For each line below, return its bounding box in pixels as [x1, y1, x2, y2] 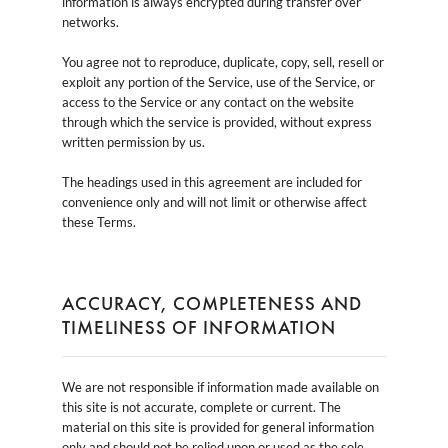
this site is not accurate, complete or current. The [61, 398, 341, 415]
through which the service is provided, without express [61, 113, 372, 130]
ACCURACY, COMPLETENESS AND [61, 290, 362, 316]
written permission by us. [61, 133, 205, 150]
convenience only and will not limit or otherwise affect [61, 193, 367, 210]
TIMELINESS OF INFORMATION [61, 314, 336, 340]
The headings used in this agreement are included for [61, 173, 362, 190]
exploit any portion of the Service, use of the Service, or [61, 73, 375, 90]
